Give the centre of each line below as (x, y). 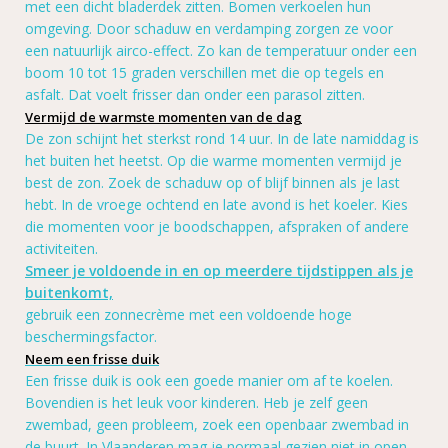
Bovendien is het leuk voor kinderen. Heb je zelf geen (196, 403)
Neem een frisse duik (92, 359)
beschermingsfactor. (91, 337)
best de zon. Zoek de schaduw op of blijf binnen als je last (212, 183)
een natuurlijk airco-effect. (111, 51)
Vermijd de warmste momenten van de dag (163, 117)
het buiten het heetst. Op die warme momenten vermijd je (213, 161)
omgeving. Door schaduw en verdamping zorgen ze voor (209, 29)
